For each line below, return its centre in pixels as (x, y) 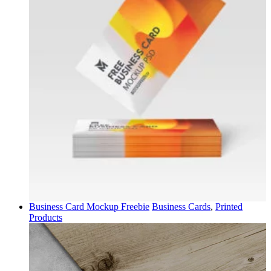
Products (46, 218)
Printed (229, 207)
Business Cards (181, 207)
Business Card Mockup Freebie (89, 207)
